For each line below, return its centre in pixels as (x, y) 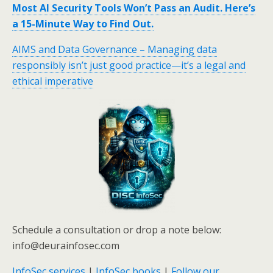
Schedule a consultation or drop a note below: (117, 230)
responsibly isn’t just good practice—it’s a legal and (129, 65)
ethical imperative (53, 81)
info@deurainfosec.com (66, 246)
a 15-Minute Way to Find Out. (83, 23)
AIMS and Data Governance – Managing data (115, 49)
